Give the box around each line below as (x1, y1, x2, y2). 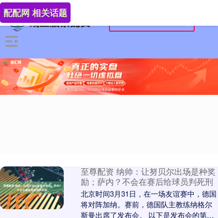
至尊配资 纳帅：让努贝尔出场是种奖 (80, 165, 216, 178)
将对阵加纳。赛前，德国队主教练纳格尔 (80, 199, 212, 210)
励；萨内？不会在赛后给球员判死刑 (80, 176, 213, 188)
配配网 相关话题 (3, 6, 67, 19)
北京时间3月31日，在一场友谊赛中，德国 (80, 188, 217, 199)
